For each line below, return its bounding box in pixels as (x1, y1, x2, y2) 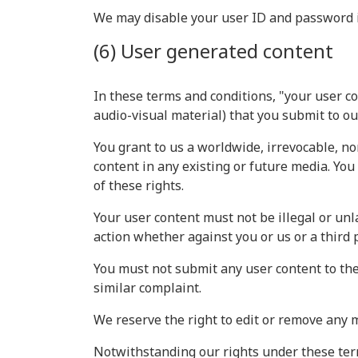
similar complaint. (93, 279, 201, 296)
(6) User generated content (93, 38, 333, 64)
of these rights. (93, 177, 184, 194)
